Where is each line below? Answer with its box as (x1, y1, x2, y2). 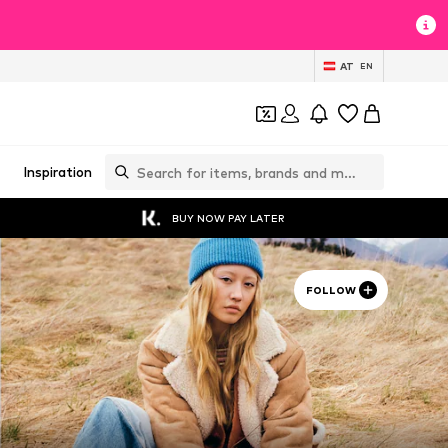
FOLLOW (306, 283, 356, 296)
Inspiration (23, 164, 93, 180)
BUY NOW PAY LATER (172, 211, 285, 224)
